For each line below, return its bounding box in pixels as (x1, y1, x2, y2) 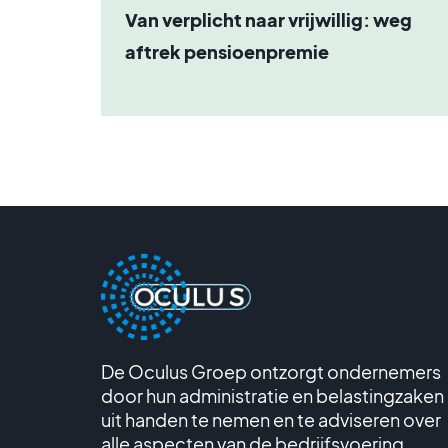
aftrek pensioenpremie (124, 40, 329, 63)
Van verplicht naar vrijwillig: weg (124, 8, 412, 31)
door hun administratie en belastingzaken (100, 384, 444, 408)
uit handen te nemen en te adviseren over (100, 408, 441, 432)
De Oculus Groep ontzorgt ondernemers (100, 360, 441, 384)
